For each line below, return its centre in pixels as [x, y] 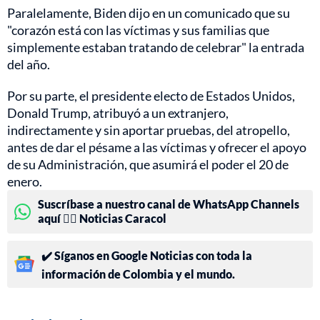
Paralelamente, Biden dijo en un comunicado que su [149, 12]
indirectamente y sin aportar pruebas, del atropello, [149, 130]
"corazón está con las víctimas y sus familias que [138, 30]
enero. [25, 181]
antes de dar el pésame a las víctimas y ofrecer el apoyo [157, 147]
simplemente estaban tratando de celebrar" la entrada [156, 47]
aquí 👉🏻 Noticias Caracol [102, 218]
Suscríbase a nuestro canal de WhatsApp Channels [169, 204]
